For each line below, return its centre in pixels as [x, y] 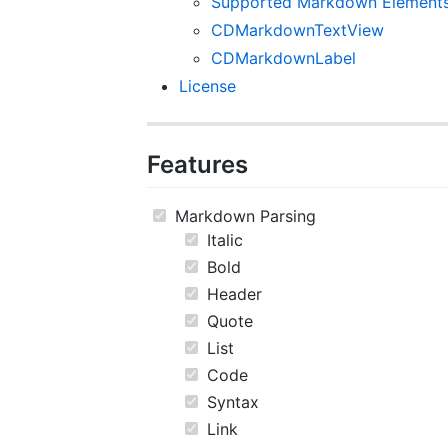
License [207, 85]
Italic [222, 240]
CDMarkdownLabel [283, 57]
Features [197, 164]
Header [231, 294]
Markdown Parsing [242, 216]
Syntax [230, 402]
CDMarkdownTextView [297, 29]
